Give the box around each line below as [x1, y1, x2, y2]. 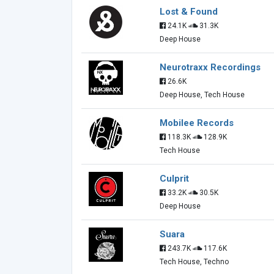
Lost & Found [160, 6, 218, 17]
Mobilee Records [160, 117, 234, 128]
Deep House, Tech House [160, 91, 245, 99]
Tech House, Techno [160, 257, 229, 266]
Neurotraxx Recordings [160, 62, 261, 73]
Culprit [160, 173, 189, 184]
